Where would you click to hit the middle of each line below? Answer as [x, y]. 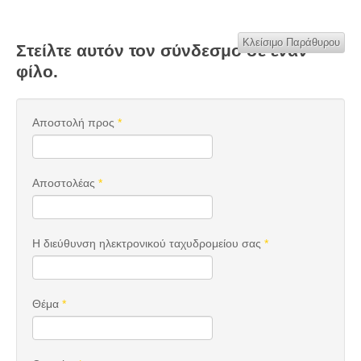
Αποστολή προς [73, 122]
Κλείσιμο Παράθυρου [291, 42]
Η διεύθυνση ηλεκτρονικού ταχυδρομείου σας [147, 243]
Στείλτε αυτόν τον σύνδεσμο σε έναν [162, 50]
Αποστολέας [64, 183]
